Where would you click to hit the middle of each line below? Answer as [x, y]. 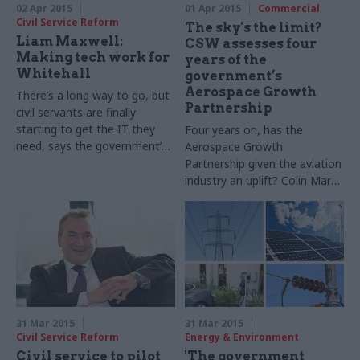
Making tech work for [93, 58]
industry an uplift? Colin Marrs [263, 181]
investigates [217, 198]
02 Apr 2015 [44, 9]
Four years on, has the [244, 130]
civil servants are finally [76, 112]
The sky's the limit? [254, 28]
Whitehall [53, 74]
